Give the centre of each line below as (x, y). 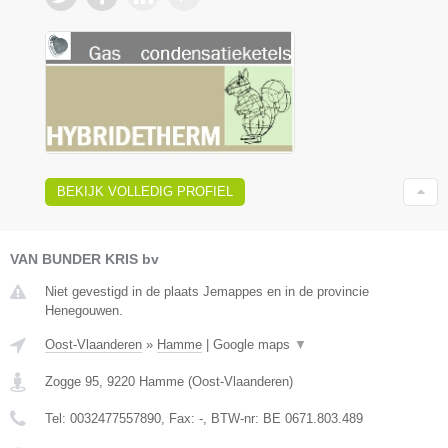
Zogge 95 (72, 382)
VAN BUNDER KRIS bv (84, 259)
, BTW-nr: (233, 419)
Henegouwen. (84, 311)
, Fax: (180, 419)
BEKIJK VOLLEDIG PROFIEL (145, 192)
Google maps (253, 345)
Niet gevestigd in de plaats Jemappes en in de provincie (207, 292)
